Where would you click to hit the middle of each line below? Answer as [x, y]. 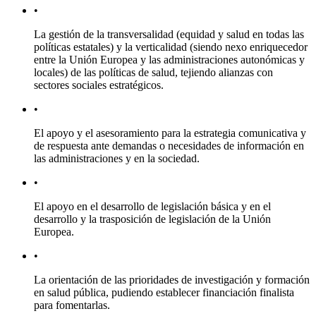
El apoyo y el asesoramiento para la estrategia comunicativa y [170, 133]
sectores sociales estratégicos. [99, 85]
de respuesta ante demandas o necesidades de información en [169, 146]
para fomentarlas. [72, 305]
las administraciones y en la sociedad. [117, 159]
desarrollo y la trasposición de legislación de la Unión [152, 219]
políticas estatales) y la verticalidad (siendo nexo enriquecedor [171, 47]
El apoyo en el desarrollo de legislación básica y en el [152, 207]
